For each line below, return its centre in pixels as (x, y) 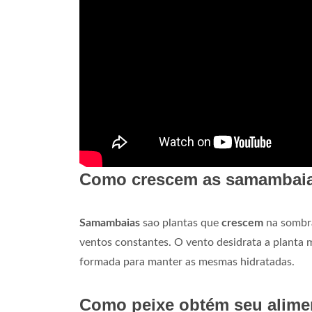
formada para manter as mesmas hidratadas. (187, 262)
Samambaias (110, 223)
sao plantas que (181, 223)
